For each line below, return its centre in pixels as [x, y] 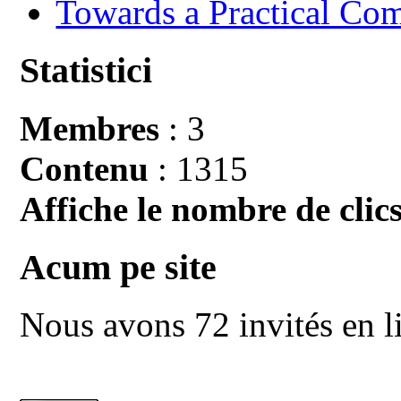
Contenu [85, 168]
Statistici [86, 71]
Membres [90, 128]
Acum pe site [119, 267]
